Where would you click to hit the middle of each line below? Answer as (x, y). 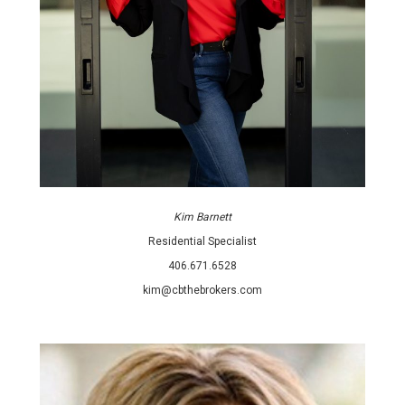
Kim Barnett (202, 217)
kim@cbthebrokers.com (202, 291)
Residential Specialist (202, 242)
